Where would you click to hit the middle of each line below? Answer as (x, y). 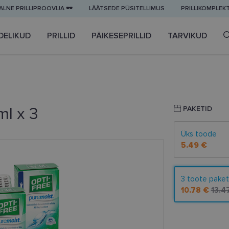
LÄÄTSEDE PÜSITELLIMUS (127, 8)
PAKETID (196, 109)
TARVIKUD (187, 36)
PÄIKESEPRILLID (121, 36)
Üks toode (199, 134)
